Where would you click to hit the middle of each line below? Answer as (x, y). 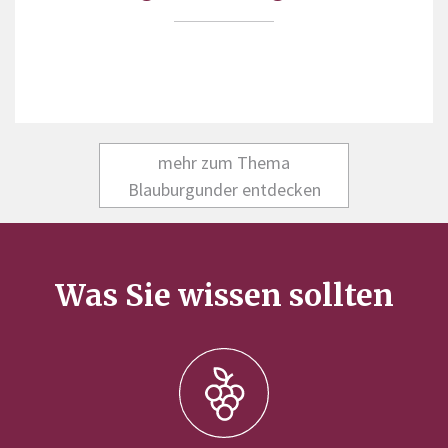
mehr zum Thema (224, 162)
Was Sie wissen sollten (224, 294)
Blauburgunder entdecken (224, 189)
